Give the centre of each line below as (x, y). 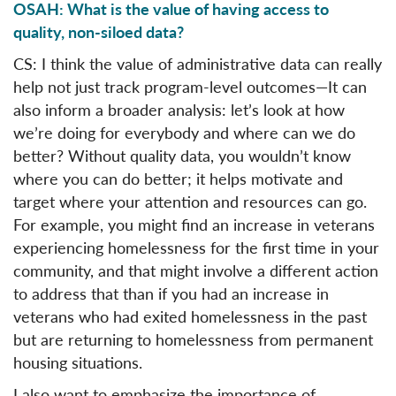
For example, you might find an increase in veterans (194, 224)
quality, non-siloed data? (99, 31)
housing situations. (82, 362)
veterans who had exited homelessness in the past (190, 316)
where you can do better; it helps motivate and (178, 178)
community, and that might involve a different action (196, 270)
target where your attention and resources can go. (190, 201)
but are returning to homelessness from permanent (193, 339)
